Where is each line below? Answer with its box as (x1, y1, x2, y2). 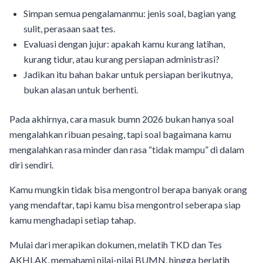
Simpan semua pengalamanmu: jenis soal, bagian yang (23, 7, 236, 19)
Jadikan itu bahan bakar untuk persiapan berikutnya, (23, 68, 232, 80)
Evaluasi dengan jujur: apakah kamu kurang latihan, (23, 38, 225, 49)
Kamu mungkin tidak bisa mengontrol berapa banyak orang (9, 183, 247, 195)
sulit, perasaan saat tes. (23, 22, 115, 34)
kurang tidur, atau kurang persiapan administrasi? (23, 53, 220, 65)
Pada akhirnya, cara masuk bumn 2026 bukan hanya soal (9, 113, 234, 124)
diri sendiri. (9, 159, 53, 170)
